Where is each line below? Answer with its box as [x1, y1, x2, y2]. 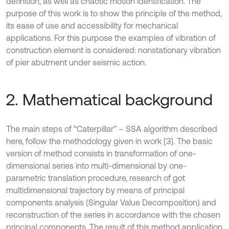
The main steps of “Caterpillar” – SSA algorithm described [6, 124, 217, 133]
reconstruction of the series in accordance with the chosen [6, 210, 220, 219]
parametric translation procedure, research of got [6, 173, 185, 182]
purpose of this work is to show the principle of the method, [6, 9, 222, 18]
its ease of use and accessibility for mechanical [6, 21, 178, 30]
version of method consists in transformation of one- [6, 149, 196, 158]
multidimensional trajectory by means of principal [6, 186, 185, 195]
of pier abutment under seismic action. [6, 58, 146, 67]
